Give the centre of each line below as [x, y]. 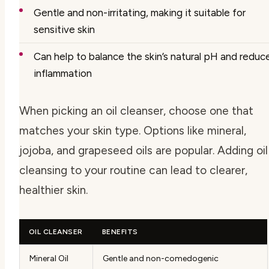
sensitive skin [64, 30]
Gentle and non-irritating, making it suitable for [140, 13]
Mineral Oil [49, 259]
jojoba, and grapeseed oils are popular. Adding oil [144, 151]
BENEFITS [120, 232]
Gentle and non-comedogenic [161, 259]
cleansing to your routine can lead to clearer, [133, 171]
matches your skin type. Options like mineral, [133, 131]
